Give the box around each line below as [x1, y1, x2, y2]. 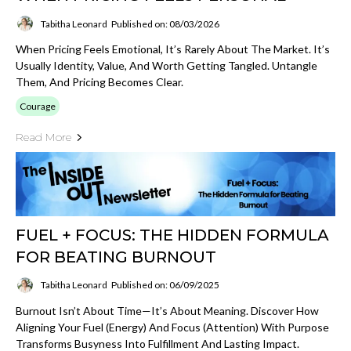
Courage [20, 100, 56, 113]
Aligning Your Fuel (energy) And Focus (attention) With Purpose [16, 320, 329, 334]
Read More [16, 130, 71, 145]
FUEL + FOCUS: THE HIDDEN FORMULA [16, 225, 329, 244]
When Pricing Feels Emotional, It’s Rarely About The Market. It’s [16, 42, 330, 56]
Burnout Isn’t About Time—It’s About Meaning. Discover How [16, 303, 319, 317]
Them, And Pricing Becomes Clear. [16, 75, 183, 89]
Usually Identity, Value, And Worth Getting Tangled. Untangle [16, 59, 317, 73]
